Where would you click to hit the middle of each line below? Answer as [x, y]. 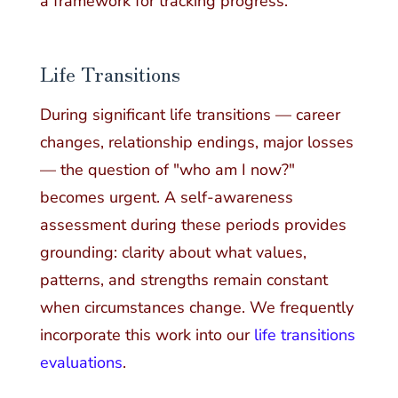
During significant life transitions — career [190, 115]
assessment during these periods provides [193, 225]
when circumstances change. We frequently [196, 308]
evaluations [81, 363]
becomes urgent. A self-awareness [166, 198]
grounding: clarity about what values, [173, 253]
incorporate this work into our [147, 335]
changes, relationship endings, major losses [196, 143]
